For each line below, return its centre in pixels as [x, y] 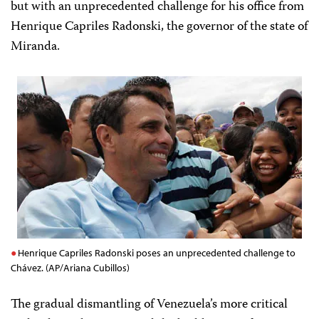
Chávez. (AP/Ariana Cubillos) [70, 268]
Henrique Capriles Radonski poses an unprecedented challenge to [157, 253]
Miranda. [35, 47]
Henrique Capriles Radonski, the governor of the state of [159, 27]
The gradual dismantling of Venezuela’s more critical [149, 305]
